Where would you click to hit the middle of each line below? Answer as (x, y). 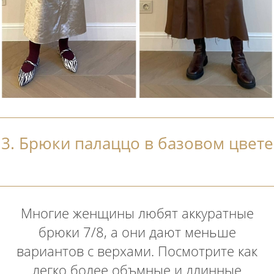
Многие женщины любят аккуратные (137, 213)
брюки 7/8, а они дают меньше (137, 231)
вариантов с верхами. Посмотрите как (137, 250)
